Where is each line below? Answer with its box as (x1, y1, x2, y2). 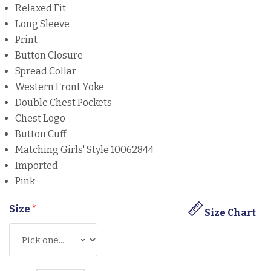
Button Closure (15, 50, 83, 62)
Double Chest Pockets (15, 97, 112, 109)
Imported (15, 160, 58, 172)
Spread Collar (15, 65, 76, 77)
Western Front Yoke (15, 81, 104, 93)
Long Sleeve (15, 18, 70, 30)
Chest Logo (15, 113, 65, 125)
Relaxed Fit (15, 2, 66, 15)
